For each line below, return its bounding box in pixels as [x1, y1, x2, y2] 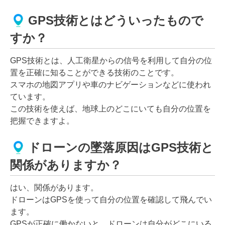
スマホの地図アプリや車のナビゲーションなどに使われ [10, 80, 211, 89]
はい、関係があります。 [10, 183, 98, 192]
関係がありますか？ [10, 158, 122, 172]
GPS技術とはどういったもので [28, 14, 203, 28]
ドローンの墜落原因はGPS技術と [28, 141, 213, 155]
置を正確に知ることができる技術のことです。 [10, 68, 179, 77]
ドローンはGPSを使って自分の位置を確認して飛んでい [10, 195, 212, 204]
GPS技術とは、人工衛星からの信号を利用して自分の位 [10, 56, 212, 65]
